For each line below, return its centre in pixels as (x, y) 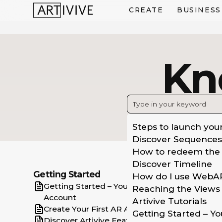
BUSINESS (199, 10)
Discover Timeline (172, 164)
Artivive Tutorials (169, 201)
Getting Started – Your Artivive (103, 186)
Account (60, 197)
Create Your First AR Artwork (99, 209)
